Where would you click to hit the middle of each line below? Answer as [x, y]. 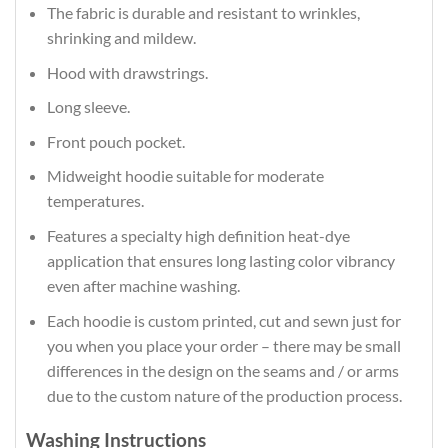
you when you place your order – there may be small [223, 345]
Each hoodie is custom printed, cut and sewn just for [223, 320]
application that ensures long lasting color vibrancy [220, 261]
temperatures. [95, 201]
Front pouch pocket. [115, 141]
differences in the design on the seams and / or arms [222, 370]
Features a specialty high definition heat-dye [198, 236]
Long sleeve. [88, 107]
